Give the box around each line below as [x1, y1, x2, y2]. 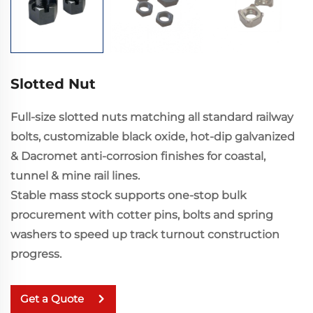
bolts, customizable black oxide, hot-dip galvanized [10, 129, 295, 143]
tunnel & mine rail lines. [10, 168, 140, 182]
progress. [10, 247, 61, 261]
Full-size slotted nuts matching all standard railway [10, 110, 293, 124]
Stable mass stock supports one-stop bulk [10, 188, 247, 202]
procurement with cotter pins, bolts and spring [10, 208, 273, 221]
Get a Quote [20, 292, 84, 306]
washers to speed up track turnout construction [10, 227, 279, 241]
